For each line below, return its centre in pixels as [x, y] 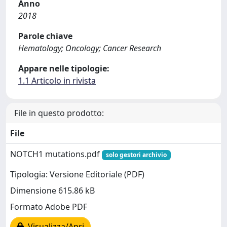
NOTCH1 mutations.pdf [56, 154]
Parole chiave [45, 36]
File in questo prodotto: [59, 113]
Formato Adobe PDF [49, 207]
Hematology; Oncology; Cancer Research [90, 48]
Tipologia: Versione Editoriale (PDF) [77, 175]
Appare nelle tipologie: [64, 68]
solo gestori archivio [136, 155]
